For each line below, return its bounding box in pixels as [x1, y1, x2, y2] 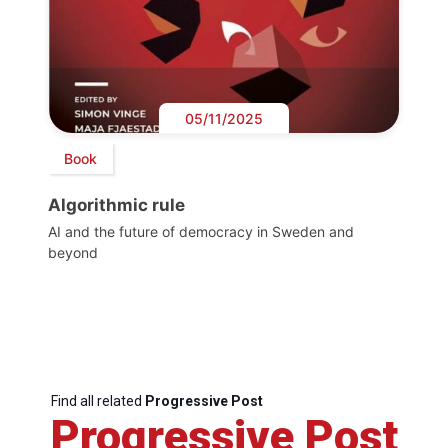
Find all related [50, 393, 145, 410]
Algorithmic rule [48, 195, 185, 216]
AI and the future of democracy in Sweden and [48, 223, 354, 241]
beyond [48, 244, 98, 262]
